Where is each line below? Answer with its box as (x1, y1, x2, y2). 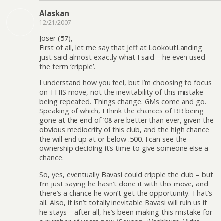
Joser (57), (39, 33, 73, 43)
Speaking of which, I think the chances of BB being (39, 106, 204, 116)
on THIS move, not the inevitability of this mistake (39, 87, 203, 97)
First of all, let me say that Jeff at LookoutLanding (39, 42, 202, 52)
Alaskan (39, 8, 69, 18)
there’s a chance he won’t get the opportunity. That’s (39, 188, 212, 198)
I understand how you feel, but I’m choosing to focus (39, 78, 212, 88)
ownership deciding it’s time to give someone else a (39, 144, 208, 153)
